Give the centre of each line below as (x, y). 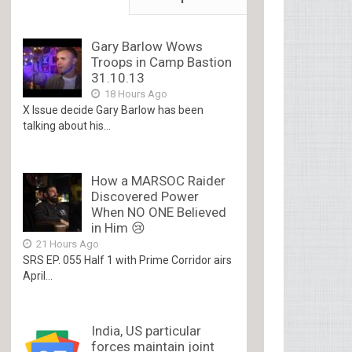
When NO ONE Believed (159, 212)
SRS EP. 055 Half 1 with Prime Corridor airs (128, 260)
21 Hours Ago (67, 244)
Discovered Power (145, 196)
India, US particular (147, 331)
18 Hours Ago (135, 94)
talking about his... (67, 126)
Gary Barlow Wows (147, 46)
